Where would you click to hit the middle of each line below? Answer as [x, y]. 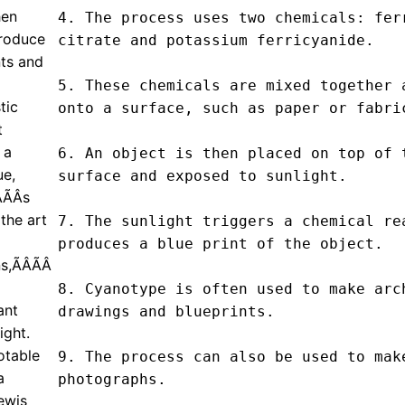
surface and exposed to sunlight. [202, 176]
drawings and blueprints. [166, 312]
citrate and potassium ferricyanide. [216, 41]
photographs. [112, 380]
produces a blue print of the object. [220, 244]
